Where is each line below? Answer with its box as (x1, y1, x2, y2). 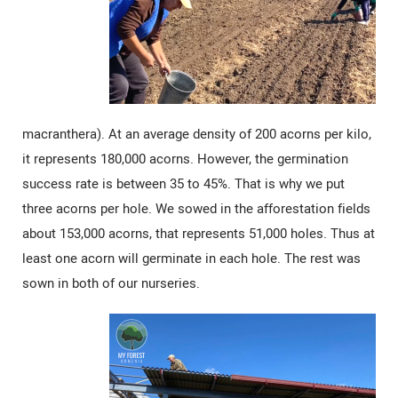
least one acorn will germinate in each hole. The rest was (22, 250, 361, 267)
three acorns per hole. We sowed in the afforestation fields (22, 200, 370, 217)
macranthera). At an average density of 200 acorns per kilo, (22, 125, 371, 142)
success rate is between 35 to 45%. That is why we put (22, 175, 345, 192)
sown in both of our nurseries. (22, 275, 200, 291)
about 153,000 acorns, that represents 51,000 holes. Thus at (22, 225, 375, 242)
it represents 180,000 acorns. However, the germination (22, 150, 348, 167)
